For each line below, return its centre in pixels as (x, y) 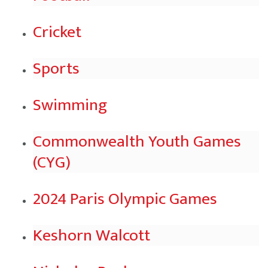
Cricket (57, 32)
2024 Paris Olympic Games (125, 199)
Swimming (70, 105)
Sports (56, 68)
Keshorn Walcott (92, 235)
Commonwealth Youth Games (137, 141)
